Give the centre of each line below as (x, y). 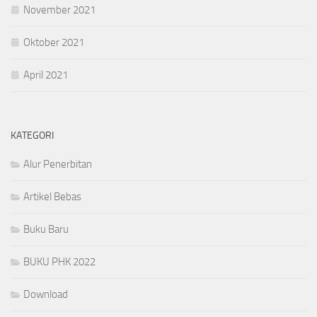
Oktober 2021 (54, 42)
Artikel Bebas (52, 196)
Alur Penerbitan (58, 164)
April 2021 (46, 75)
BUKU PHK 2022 (59, 261)
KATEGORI (32, 135)
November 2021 (59, 10)
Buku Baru (46, 229)
